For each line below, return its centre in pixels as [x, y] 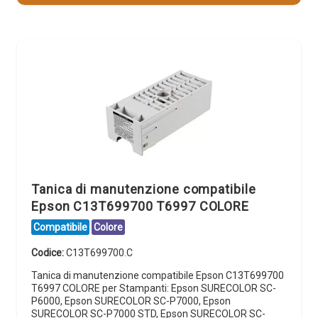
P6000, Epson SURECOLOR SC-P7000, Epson [131, 301]
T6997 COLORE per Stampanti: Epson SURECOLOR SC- [154, 288]
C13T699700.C [99, 252]
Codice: [49, 252]
